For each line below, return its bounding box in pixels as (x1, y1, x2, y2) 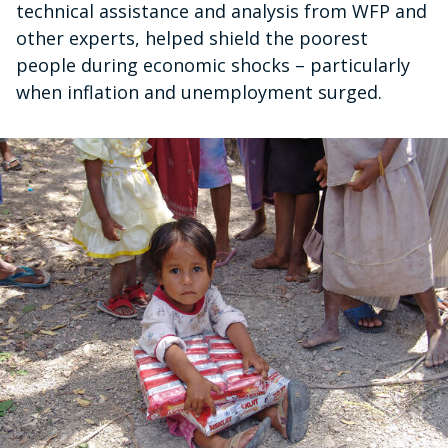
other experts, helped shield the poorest (16, 26, 368, 51)
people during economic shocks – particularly (16, 53, 410, 78)
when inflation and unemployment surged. (16, 80, 382, 105)
